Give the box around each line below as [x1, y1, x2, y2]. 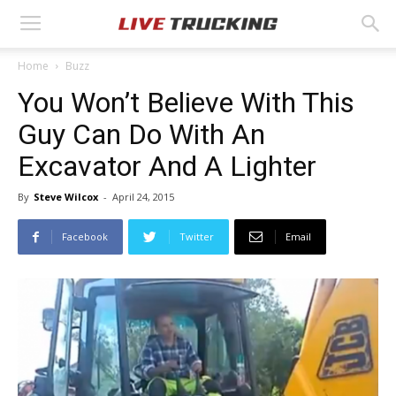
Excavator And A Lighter [18, 149, 316, 183]
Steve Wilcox [34, 190, 98, 203]
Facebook [62, 230, 108, 243]
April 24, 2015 [112, 190, 174, 203]
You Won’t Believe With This [18, 86, 354, 119]
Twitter [179, 230, 214, 243]
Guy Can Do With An [18, 118, 265, 151]
